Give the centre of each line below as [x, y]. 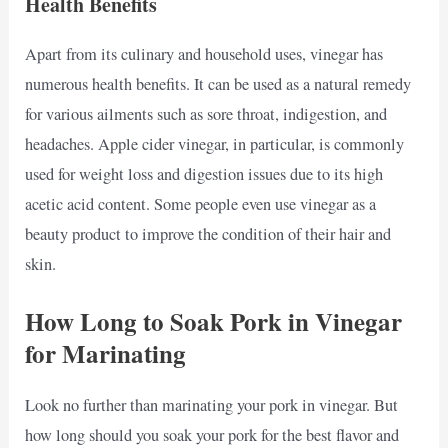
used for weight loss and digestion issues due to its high [204, 174]
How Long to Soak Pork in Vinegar [214, 321]
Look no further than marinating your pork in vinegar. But [212, 404]
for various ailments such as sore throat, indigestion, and [206, 114]
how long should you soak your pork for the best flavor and [212, 434]
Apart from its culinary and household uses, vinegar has [204, 54]
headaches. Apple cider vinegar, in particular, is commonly [215, 144]
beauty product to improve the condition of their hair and [208, 234]
